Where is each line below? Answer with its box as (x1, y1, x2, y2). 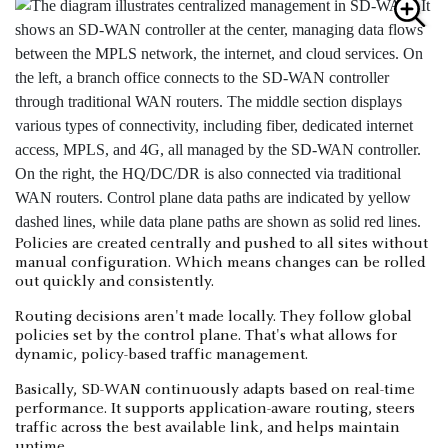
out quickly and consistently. (15, 273, 214, 290)
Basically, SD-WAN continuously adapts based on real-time (15, 381, 415, 398)
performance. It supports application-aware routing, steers (15, 400, 415, 417)
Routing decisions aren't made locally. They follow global (15, 308, 412, 325)
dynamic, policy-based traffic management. (15, 346, 308, 363)
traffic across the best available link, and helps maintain (15, 419, 400, 436)
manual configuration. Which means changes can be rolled (15, 254, 425, 271)
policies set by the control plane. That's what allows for (15, 327, 397, 344)
